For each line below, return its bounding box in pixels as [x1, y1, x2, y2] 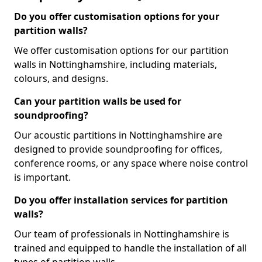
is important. [14, 171, 71, 184]
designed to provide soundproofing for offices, [14, 143, 222, 156]
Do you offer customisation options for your [14, 10, 219, 23]
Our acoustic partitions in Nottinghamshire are [14, 129, 222, 142]
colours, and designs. [14, 72, 108, 85]
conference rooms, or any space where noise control [14, 157, 248, 170]
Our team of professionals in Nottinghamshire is [14, 227, 229, 240]
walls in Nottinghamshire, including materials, [14, 58, 217, 71]
